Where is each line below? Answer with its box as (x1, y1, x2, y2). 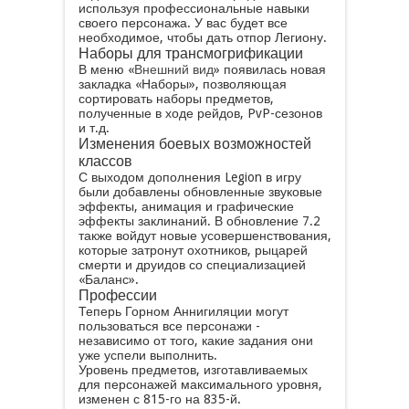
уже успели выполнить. (78, 348, 217, 362)
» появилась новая (213, 62, 326, 77)
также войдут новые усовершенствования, (78, 228, 331, 243)
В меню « (78, 62, 134, 77)
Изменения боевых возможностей (78, 135, 311, 152)
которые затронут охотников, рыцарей (78, 243, 308, 257)
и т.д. (78, 121, 110, 135)
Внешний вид (133, 62, 214, 77)
